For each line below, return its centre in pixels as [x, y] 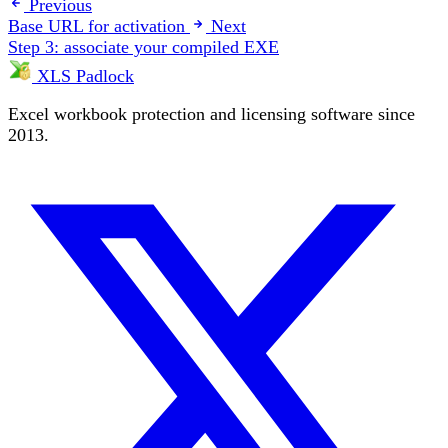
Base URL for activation [96, 25]
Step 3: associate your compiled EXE [143, 46]
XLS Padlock [83, 75]
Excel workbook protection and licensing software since [211, 114]
